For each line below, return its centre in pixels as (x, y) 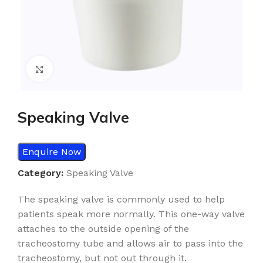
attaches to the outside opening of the (103, 229)
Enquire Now (52, 152)
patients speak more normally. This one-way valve (131, 214)
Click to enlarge (86, 69)
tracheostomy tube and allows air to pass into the (130, 244)
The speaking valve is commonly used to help (121, 200)
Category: (41, 173)
